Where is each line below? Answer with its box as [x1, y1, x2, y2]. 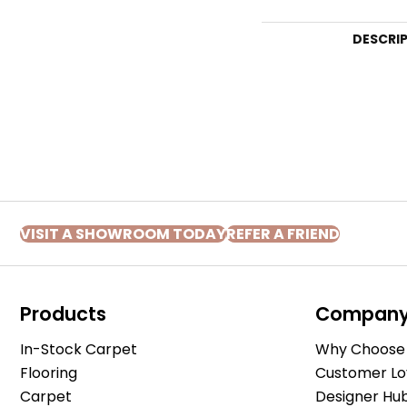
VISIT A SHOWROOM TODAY [20, 223, 226, 244]
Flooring [20, 362, 77, 383]
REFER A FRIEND [226, 223, 340, 244]
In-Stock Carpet [20, 339, 137, 360]
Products [20, 301, 106, 327]
